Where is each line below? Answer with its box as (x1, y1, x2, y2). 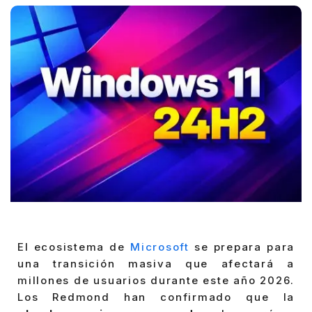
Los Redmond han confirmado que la (17, 290, 295, 304)
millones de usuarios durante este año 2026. (17, 274, 295, 288)
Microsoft (130, 240, 189, 254)
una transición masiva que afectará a (17, 257, 295, 271)
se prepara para (189, 240, 295, 254)
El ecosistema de (17, 240, 130, 254)
